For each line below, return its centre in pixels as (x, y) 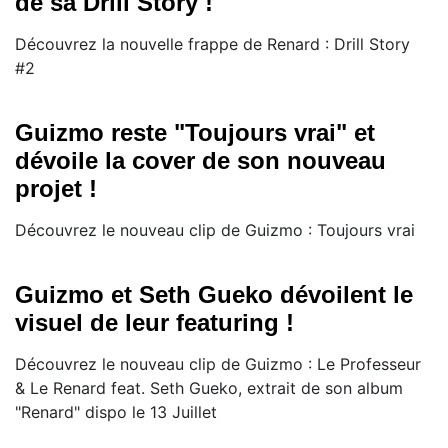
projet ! (56, 188)
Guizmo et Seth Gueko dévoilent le (214, 294)
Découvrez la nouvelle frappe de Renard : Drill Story (212, 44)
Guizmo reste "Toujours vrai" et (195, 132)
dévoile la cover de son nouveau (200, 160)
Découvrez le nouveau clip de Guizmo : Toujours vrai (215, 230)
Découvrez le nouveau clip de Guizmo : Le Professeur (218, 364)
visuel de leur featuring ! (154, 322)
